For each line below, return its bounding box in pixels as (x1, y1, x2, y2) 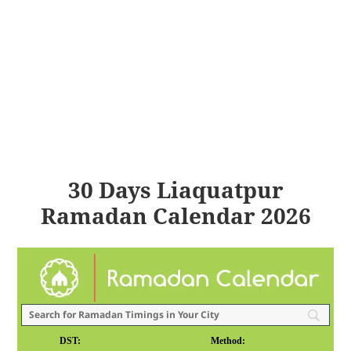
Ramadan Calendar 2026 (40, 201, 311, 231)
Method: (211, 335, 246, 346)
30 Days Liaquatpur (67, 175, 284, 205)
